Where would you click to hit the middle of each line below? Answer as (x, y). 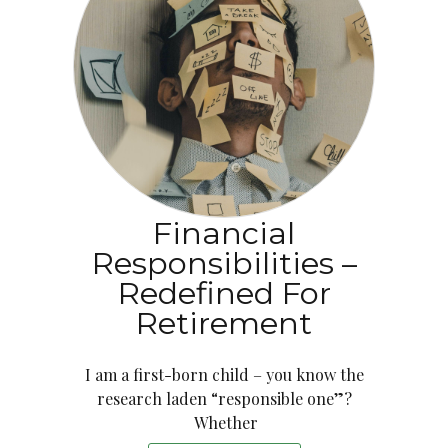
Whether (224, 422)
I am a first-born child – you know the (224, 374)
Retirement (224, 323)
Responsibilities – (224, 263)
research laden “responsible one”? (224, 398)
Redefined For (224, 293)
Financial (224, 233)
